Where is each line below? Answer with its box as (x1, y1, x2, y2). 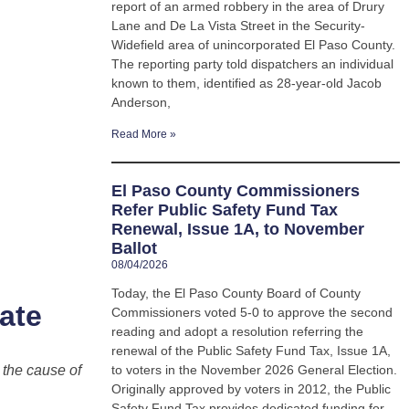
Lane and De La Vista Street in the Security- (111, 18, 365, 34)
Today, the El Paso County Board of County (111, 286, 361, 301)
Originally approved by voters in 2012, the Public (111, 382, 391, 397)
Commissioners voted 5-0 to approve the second (111, 305, 393, 320)
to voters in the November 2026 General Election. (111, 362, 397, 378)
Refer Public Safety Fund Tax (111, 201, 338, 220)
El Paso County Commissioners (111, 182, 360, 201)
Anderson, (111, 95, 171, 110)
